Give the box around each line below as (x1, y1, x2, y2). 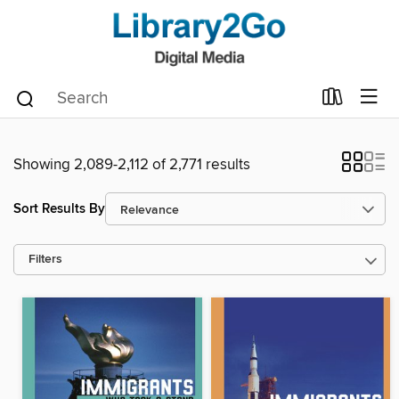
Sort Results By (13, 199, 105, 217)
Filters (28, 252, 62, 267)
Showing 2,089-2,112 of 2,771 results (13, 155, 250, 175)
